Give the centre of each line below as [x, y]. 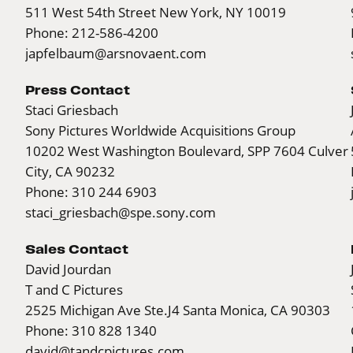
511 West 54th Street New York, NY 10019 [156, 13]
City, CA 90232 [70, 172]
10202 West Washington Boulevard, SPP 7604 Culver [187, 151]
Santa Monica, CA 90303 [255, 310]
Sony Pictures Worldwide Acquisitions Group [160, 131]
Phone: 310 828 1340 [91, 331]
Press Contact [78, 90]
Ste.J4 [162, 310]
